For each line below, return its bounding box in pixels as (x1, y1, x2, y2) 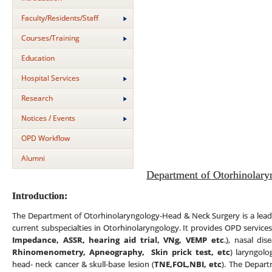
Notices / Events (21, 113, 75, 123)
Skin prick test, (148, 247, 217, 257)
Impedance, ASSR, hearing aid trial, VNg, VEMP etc (12, 235, 224, 245)
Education (21, 53, 55, 63)
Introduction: (12, 190, 67, 201)
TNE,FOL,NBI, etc (154, 259, 222, 270)
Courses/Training (21, 33, 80, 43)
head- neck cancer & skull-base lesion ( (12, 259, 155, 270)
